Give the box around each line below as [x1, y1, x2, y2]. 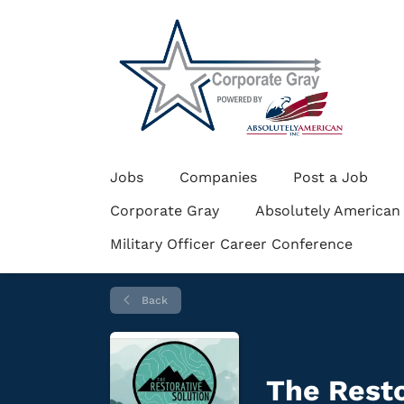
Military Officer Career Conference [110, 235, 353, 252]
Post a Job [293, 169, 368, 186]
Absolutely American [255, 202, 400, 219]
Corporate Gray [110, 202, 219, 219]
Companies [179, 169, 257, 186]
